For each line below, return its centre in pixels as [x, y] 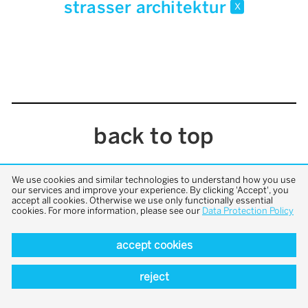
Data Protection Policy [248, 210]
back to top [154, 136]
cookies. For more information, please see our [107, 210]
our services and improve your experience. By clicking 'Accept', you [150, 190]
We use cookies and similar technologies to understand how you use [154, 179]
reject [154, 277]
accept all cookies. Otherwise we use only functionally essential [142, 200]
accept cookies [154, 245]
